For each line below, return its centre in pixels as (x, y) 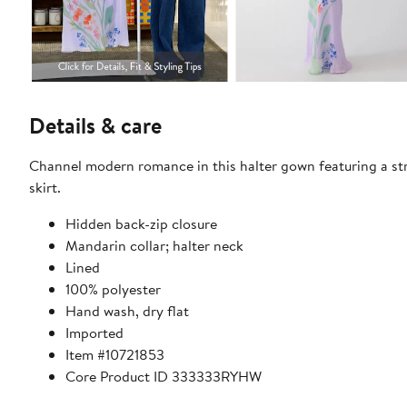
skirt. (45, 188)
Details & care (95, 126)
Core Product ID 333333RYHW (164, 377)
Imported (94, 333)
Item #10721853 (115, 355)
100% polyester (113, 289)
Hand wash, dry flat (127, 311)
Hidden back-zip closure (141, 224)
